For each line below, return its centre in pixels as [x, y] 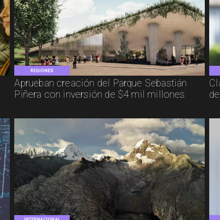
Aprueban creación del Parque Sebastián [101, 83]
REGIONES [42, 70]
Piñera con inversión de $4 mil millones [100, 94]
